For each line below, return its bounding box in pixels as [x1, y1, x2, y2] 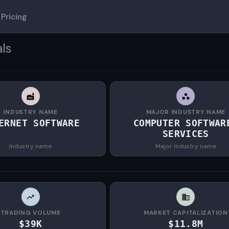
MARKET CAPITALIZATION [143, 209, 228, 217]
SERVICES [162, 128, 209, 139]
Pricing [1, 11, 27, 22]
